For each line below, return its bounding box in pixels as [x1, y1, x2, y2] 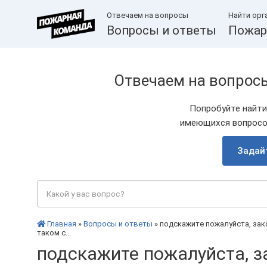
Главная [47, 219, 76, 228]
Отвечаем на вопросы [107, 11, 189, 20]
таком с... [37, 228, 71, 237]
